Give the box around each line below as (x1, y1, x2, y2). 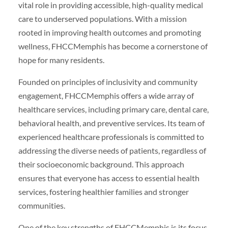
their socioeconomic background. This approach (18, 159, 184, 169)
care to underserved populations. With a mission (18, 13, 187, 23)
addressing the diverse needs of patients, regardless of (18, 145, 206, 155)
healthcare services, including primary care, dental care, (18, 104, 209, 114)
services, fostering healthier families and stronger (18, 186, 189, 196)
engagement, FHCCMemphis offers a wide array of (18, 90, 194, 100)
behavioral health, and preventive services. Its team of (18, 118, 205, 128)
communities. (18, 200, 65, 210)
